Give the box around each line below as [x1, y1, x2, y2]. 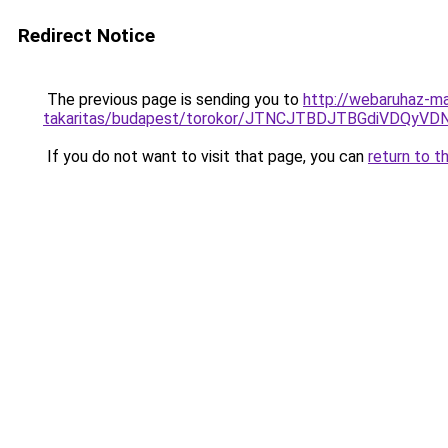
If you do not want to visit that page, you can [43, 147, 368, 166]
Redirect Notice [18, 24, 155, 47]
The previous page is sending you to [43, 90, 303, 109]
